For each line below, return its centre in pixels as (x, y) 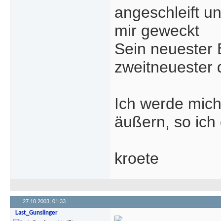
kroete (137, 159)
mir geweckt (159, 31)
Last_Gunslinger (37, 213)
